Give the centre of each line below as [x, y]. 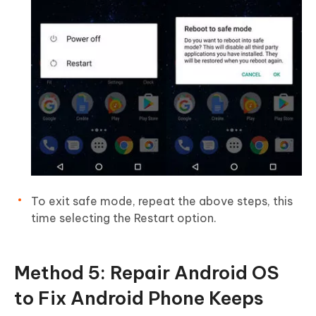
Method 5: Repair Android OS [147, 272]
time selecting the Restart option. [124, 218]
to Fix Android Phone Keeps [139, 298]
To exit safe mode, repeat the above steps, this [162, 201]
